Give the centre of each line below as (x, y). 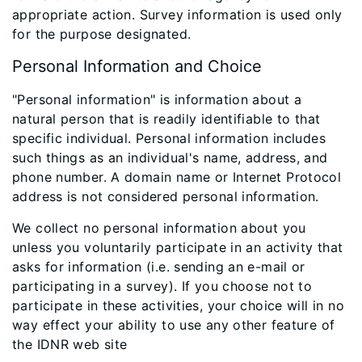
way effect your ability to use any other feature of (174, 325)
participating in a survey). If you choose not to (162, 286)
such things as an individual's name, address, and (170, 158)
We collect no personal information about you (159, 228)
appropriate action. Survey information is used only (177, 15)
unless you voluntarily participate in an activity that (178, 247)
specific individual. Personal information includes (169, 138)
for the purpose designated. (102, 34)
